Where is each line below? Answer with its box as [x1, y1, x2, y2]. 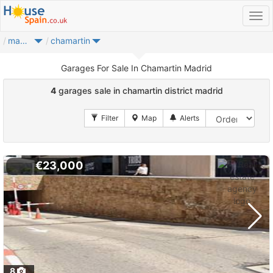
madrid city [20, 35, 27, 46]
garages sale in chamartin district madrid [55, 85, 223, 96]
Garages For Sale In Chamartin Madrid [61, 63, 212, 73]
